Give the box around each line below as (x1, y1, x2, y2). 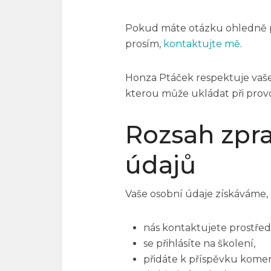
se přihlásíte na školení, (143, 238, 255, 249)
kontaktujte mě (163, 38, 240, 50)
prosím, (125, 38, 163, 50)
